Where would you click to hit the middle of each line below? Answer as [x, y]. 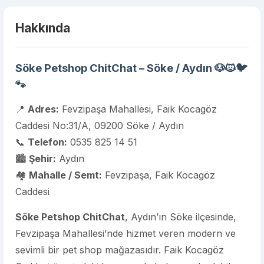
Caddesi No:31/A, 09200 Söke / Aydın [100, 126]
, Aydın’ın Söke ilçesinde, [181, 217]
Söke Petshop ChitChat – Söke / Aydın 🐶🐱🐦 [131, 68]
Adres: [43, 109]
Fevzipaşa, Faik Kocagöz [159, 175]
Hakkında [43, 28]
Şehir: [42, 159]
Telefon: [47, 142]
